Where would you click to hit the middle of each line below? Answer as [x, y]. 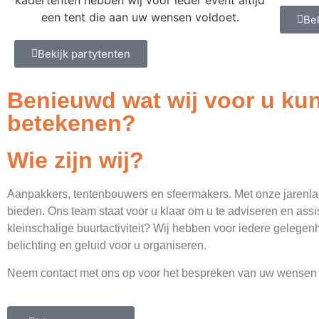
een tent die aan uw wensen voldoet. [140, 17]
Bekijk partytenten [84, 54]
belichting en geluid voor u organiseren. [107, 246]
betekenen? [72, 124]
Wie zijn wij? [75, 161]
